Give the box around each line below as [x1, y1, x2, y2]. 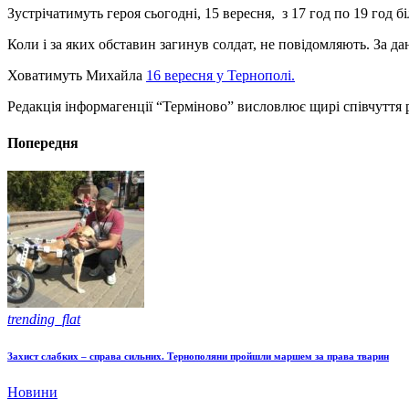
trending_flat [7, 310, 80, 327]
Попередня [7, 134, 79, 151]
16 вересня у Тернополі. [146, 68, 295, 84]
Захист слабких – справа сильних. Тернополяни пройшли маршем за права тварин [7, 350, 389, 362]
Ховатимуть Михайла [7, 68, 146, 84]
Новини [7, 383, 58, 400]
